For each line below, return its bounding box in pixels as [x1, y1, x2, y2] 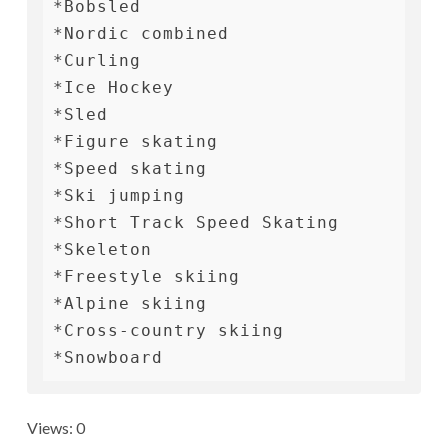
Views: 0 [27, 417, 85, 437]
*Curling [53, 50, 141, 70]
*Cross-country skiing [53, 320, 284, 340]
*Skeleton [53, 239, 152, 259]
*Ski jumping [53, 185, 185, 205]
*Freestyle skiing [53, 266, 240, 286]
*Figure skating [53, 131, 218, 151]
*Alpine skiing [53, 293, 207, 313]
